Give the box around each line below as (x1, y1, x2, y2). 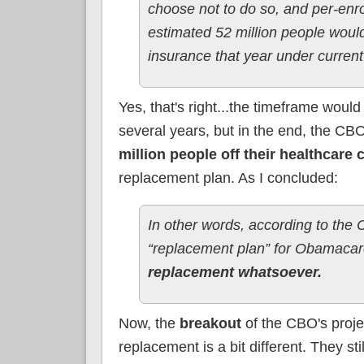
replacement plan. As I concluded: (118, 169, 338, 186)
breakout (179, 314, 241, 331)
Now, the (118, 314, 180, 331)
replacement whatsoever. (147, 263, 322, 280)
